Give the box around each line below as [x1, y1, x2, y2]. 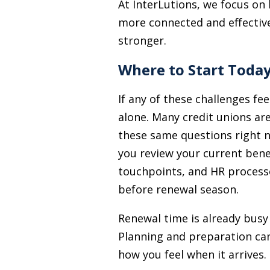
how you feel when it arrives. [118, 247, 266, 262]
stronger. [118, 33, 166, 48]
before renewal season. [118, 182, 239, 196]
